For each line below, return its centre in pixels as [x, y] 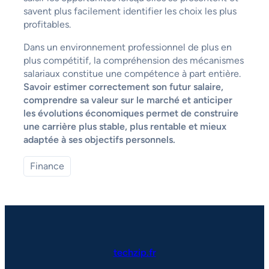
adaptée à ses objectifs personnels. [99, 140]
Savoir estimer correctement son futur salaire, [123, 87]
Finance [47, 166]
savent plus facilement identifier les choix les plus [130, 11]
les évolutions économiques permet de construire [131, 113]
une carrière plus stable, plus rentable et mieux [125, 127]
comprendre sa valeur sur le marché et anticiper [128, 100]
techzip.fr [134, 253]
